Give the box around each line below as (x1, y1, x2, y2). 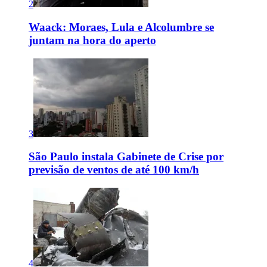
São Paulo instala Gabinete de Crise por (29, 150, 223, 163)
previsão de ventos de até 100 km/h (29, 163, 199, 176)
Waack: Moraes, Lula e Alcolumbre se (29, 21, 214, 34)
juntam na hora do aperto (29, 34, 156, 47)
